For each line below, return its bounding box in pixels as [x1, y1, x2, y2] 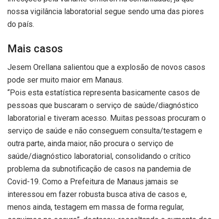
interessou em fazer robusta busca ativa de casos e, [7, 190, 187, 199]
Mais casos [7, 42, 63, 55]
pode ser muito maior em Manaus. [7, 75, 123, 85]
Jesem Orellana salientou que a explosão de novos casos [7, 63, 205, 72]
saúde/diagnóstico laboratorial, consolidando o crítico [7, 152, 191, 161]
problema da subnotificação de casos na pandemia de [7, 164, 191, 174]
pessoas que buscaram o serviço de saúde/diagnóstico [7, 101, 198, 110]
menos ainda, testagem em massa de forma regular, [7, 202, 184, 212]
